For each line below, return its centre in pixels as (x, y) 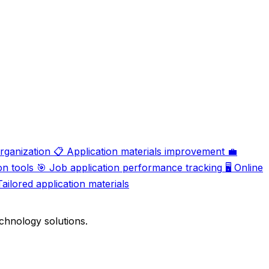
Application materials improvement (146, 152)
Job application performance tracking (136, 168)
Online (249, 168)
